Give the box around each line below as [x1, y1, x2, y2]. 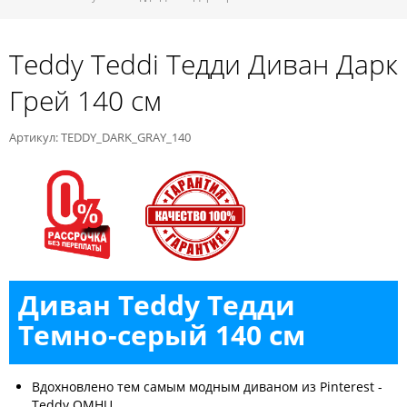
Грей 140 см [9, 82, 162, 119]
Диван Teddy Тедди [18, 286, 295, 324]
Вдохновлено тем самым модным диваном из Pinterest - [32, 378, 382, 396]
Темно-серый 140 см [18, 316, 305, 354]
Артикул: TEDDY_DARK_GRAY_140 [9, 129, 191, 145]
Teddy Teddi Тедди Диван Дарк [9, 45, 398, 83]
